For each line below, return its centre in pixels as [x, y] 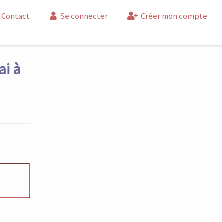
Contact [15, 16]
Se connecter [83, 16]
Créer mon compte [173, 16]
